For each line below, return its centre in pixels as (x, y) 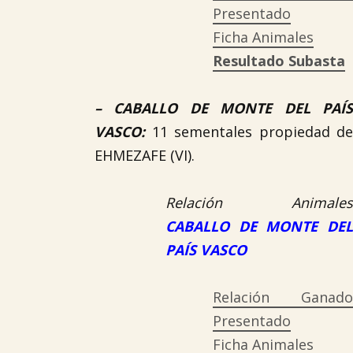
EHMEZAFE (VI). (145, 155)
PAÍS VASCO (206, 250)
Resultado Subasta (279, 61)
